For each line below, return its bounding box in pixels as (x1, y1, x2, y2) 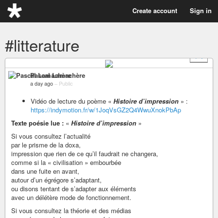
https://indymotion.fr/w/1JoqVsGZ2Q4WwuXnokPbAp (31, 105, 181, 114)
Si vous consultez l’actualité (11, 131, 91, 141)
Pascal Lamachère (30, 70, 85, 80)
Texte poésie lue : (11, 118, 64, 127)
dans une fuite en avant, (11, 166, 79, 176)
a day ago (30, 79, 53, 87)
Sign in (190, 6, 212, 15)
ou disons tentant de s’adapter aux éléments (11, 183, 136, 193)
